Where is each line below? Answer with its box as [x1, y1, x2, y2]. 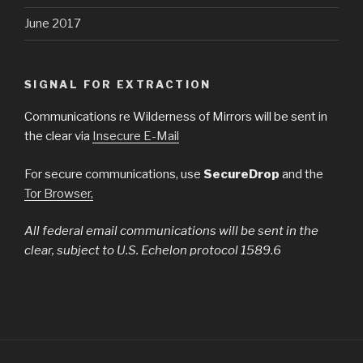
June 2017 [24, 16, 81, 32]
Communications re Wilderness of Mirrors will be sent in [24, 109, 327, 125]
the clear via [24, 129, 92, 144]
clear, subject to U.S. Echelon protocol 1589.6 [24, 243, 281, 258]
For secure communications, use [24, 166, 203, 181]
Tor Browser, [24, 186, 93, 201]
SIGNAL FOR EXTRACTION [24, 77, 211, 91]
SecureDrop [203, 166, 280, 181]
